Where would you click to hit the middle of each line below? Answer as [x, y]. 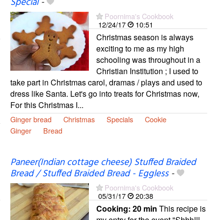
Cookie [155, 119]
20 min [145, 209]
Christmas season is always [145, 37]
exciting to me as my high [140, 48]
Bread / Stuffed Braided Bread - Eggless [89, 174]
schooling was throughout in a [148, 59]
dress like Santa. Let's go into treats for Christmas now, [105, 93]
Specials [120, 119]
